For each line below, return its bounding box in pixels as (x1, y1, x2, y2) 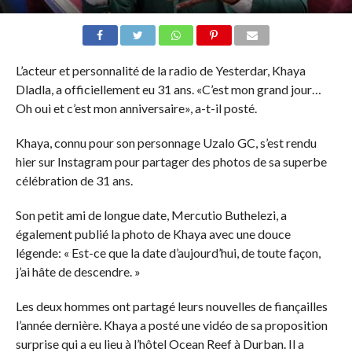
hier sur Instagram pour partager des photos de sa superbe (15, 153, 327, 169)
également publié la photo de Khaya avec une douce (15, 225, 291, 241)
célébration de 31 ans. (15, 172, 133, 188)
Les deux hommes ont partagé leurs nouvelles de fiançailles (15, 298, 328, 313)
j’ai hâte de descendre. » (15, 263, 141, 279)
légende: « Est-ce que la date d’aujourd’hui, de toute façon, (15, 244, 321, 260)
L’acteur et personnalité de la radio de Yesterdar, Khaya (15, 62, 306, 78)
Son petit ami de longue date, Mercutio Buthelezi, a (15, 207, 287, 222)
